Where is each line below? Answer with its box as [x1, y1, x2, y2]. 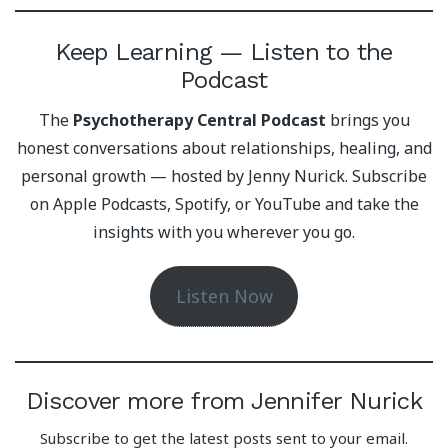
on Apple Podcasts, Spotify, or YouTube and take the [29, 193, 419, 216]
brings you [325, 109, 410, 132]
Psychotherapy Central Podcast [72, 109, 326, 132]
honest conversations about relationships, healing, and [16, 137, 432, 160]
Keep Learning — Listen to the [55, 37, 393, 66]
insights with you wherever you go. [93, 221, 355, 244]
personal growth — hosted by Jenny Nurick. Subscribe [21, 165, 427, 188]
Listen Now [175, 283, 273, 308]
